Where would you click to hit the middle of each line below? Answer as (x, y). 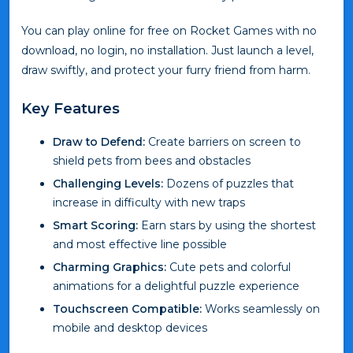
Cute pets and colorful (229, 267)
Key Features (71, 108)
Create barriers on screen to (223, 141)
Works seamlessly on (261, 308)
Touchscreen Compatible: (127, 308)
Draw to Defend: (99, 141)
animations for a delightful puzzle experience (176, 286)
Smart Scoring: (95, 225)
